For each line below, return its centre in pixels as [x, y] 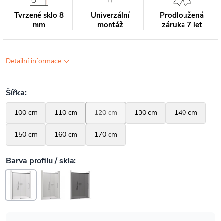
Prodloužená [182, 15]
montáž [110, 25]
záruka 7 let [182, 25]
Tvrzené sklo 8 [39, 15]
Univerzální [110, 15]
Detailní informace [34, 61]
